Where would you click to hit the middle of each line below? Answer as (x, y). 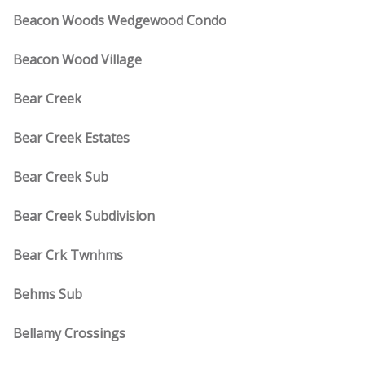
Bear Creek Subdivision (84, 216)
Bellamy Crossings (69, 333)
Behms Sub (48, 294)
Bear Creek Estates (71, 138)
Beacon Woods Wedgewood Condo (120, 20)
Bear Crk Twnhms (68, 255)
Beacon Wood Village (77, 59)
